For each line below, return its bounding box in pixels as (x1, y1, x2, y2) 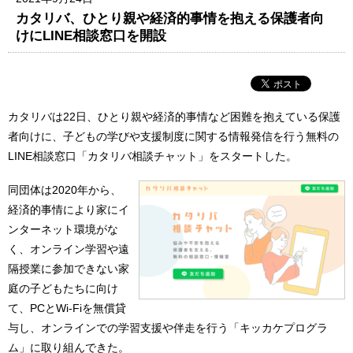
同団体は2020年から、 (8, 184, 121, 197)
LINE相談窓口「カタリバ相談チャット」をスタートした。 (8, 149, 297, 162)
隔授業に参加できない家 (8, 262, 129, 276)
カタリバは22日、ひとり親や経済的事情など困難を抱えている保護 (8, 110, 340, 123)
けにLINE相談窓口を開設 (16, 27, 167, 43)
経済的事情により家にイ (8, 203, 129, 217)
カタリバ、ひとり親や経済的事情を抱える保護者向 (16, 9, 325, 26)
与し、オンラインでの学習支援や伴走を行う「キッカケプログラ (8, 321, 328, 335)
